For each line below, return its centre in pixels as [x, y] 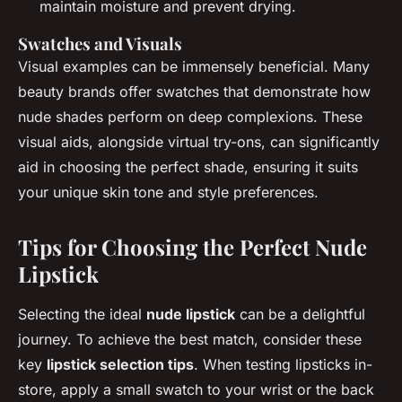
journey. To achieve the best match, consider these [190, 340]
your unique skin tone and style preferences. [168, 192]
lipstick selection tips [120, 365]
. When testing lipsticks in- [283, 365]
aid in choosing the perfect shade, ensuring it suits [188, 167]
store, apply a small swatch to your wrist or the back [196, 390]
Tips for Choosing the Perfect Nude [192, 247]
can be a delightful [300, 315]
